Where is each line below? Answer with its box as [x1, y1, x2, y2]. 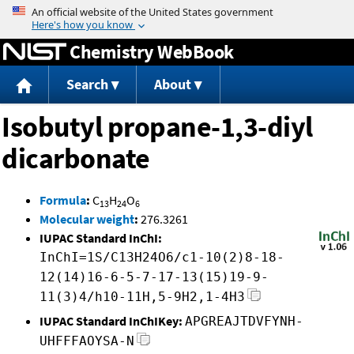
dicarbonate [2, 141, 150, 177]
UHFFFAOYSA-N [40, 333, 134, 349]
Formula [40, 192, 86, 209]
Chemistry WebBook [70, 39, 234, 64]
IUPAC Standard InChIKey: [40, 313, 183, 330]
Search [66, 75, 108, 94]
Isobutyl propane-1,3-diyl [2, 109, 313, 145]
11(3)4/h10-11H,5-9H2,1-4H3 [40, 289, 245, 305]
